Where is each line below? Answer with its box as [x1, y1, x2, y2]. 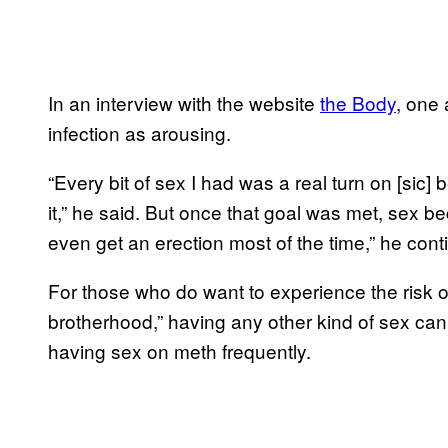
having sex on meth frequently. [48, 337, 311, 365]
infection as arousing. [48, 119, 231, 147]
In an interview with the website [48, 89, 320, 117]
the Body [320, 89, 396, 117]
